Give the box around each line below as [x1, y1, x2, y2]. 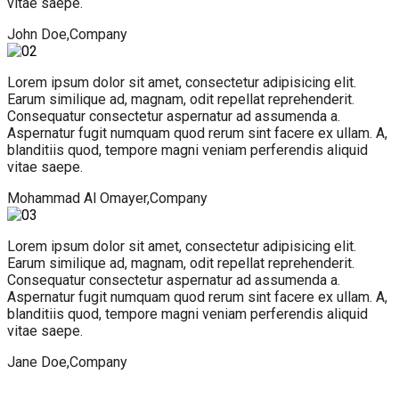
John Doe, [7, 25, 69, 43]
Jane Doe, [7, 353, 69, 370]
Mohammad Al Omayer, [7, 189, 150, 207]
